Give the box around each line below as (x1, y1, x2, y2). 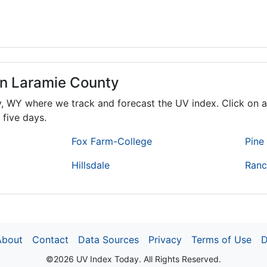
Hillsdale (72, 159, 110, 172)
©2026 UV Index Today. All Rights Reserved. (46, 254, 221, 265)
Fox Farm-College (72, 135, 152, 148)
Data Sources (78, 234, 139, 246)
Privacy (148, 234, 182, 246)
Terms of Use (191, 234, 252, 246)
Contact (32, 234, 69, 246)
